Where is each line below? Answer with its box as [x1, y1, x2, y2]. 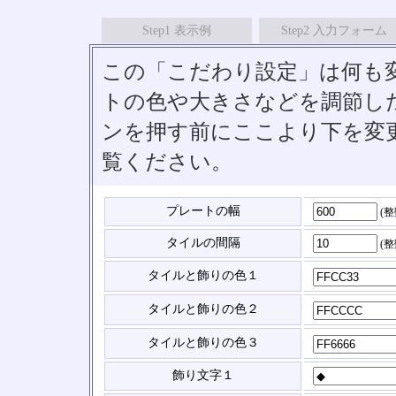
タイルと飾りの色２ [147, 302, 259, 316]
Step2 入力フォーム [281, 24, 387, 37]
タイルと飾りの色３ [147, 336, 259, 349]
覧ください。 [102, 149, 232, 173]
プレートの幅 [165, 204, 240, 217]
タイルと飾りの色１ [147, 269, 259, 282]
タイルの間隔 [165, 236, 240, 249]
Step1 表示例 [142, 24, 211, 37]
